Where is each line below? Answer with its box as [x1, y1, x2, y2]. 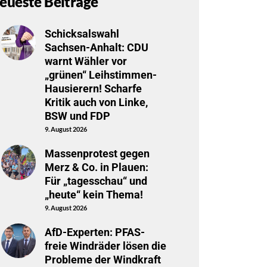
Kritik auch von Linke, [44, 96, 148, 109]
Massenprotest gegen [44, 147, 150, 160]
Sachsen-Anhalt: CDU [44, 41, 148, 54]
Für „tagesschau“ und [44, 175, 147, 188]
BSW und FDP [44, 110, 110, 123]
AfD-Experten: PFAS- [44, 225, 145, 238]
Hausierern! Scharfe [44, 82, 142, 95]
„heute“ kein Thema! [44, 188, 143, 201]
